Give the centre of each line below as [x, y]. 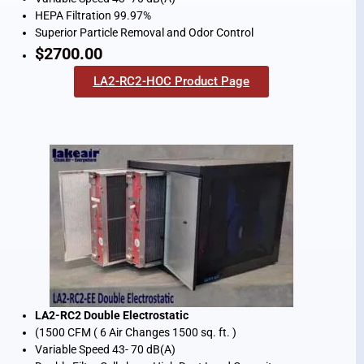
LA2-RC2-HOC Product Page [171, 82]
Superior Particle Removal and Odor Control [145, 33]
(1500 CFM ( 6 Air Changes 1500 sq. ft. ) [137, 333]
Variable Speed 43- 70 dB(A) [108, 350]
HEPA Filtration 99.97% [93, 16]
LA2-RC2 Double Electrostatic [112, 316]
